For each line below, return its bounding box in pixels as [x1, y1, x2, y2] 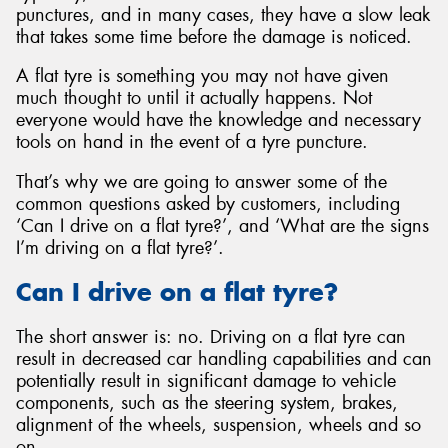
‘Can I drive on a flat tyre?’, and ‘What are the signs [16, 213, 429, 238]
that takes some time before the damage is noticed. [16, 24, 412, 49]
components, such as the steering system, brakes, [16, 390, 398, 415]
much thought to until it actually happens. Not [16, 86, 372, 111]
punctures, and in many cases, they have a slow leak [16, 2, 430, 27]
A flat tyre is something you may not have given [16, 64, 389, 89]
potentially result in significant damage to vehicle [16, 368, 396, 393]
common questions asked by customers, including [16, 191, 400, 216]
